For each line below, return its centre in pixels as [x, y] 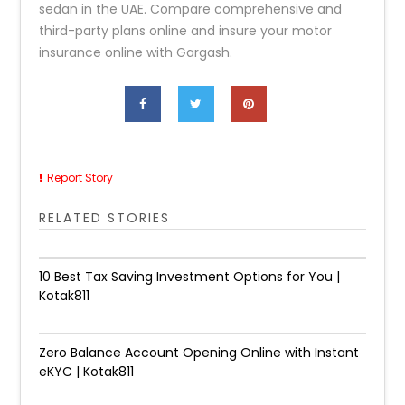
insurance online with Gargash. [136, 52]
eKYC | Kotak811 [87, 372]
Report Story [80, 178]
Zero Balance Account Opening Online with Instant [199, 353]
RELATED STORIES [105, 218]
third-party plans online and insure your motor [186, 31]
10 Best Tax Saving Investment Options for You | [190, 277]
